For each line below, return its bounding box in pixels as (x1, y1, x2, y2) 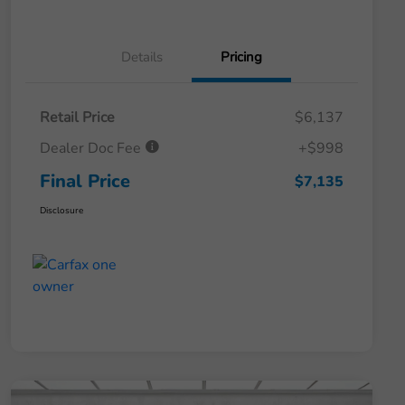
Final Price (40, 169, 130, 194)
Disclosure (40, 204, 83, 218)
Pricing (221, 48, 262, 67)
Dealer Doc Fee (40, 138, 145, 159)
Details (121, 48, 163, 67)
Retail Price (40, 108, 115, 128)
